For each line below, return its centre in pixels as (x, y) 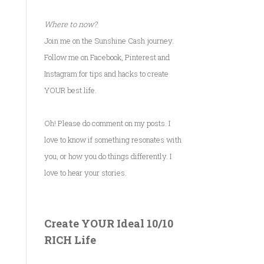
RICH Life (70, 240)
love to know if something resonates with (113, 140)
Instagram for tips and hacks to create (106, 74)
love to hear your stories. (85, 173)
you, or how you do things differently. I (108, 156)
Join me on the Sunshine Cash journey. (109, 41)
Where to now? (70, 24)
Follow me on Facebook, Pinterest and (107, 57)
